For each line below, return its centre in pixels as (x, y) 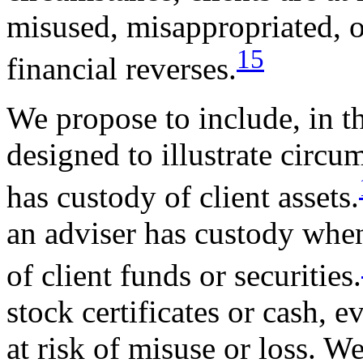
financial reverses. (122, 68)
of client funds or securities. (184, 275)
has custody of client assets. (183, 196)
